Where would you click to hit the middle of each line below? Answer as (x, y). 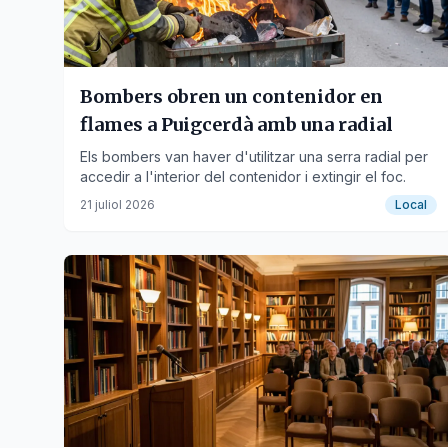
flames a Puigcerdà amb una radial (236, 124)
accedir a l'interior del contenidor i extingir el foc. (243, 176)
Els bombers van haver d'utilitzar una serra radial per (254, 156)
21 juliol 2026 (117, 204)
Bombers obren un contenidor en (231, 96)
